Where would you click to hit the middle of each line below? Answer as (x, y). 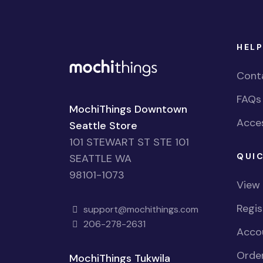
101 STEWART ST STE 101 (129, 142)
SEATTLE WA (100, 159)
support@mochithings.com (139, 210)
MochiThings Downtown (128, 109)
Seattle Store (103, 126)
